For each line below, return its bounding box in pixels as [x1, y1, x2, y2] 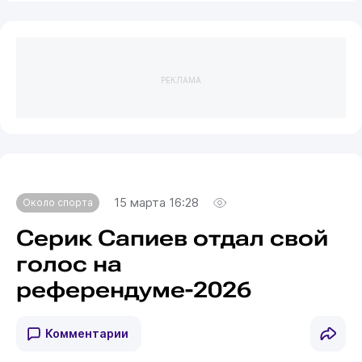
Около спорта [22, 196, 93, 209]
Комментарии [44, 326, 128, 341]
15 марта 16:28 [113, 196, 199, 211]
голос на [15, 251, 122, 278]
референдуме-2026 [15, 277, 251, 304]
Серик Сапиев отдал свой [15, 225, 328, 252]
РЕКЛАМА [161, 74, 201, 85]
